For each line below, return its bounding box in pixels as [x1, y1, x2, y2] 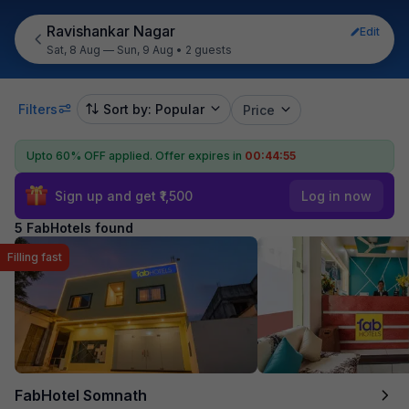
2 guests [185, 43, 233, 57]
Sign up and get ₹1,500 [55, 187, 193, 204]
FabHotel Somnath [15, 385, 147, 404]
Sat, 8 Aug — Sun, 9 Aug [47, 43, 174, 57]
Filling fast [7, 249, 62, 264]
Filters [18, 100, 58, 117]
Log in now [301, 187, 372, 204]
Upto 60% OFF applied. [26, 148, 152, 163]
